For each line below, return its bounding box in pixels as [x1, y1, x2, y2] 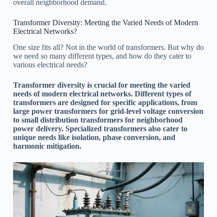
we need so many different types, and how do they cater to [13, 51, 191, 60]
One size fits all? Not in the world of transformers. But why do [13, 43, 204, 51]
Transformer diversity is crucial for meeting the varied [13, 80, 190, 89]
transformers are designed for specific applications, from [13, 98, 197, 107]
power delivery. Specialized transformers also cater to [13, 124, 187, 133]
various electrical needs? [13, 60, 87, 69]
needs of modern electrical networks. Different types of [13, 89, 191, 98]
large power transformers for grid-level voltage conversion [13, 107, 203, 115]
